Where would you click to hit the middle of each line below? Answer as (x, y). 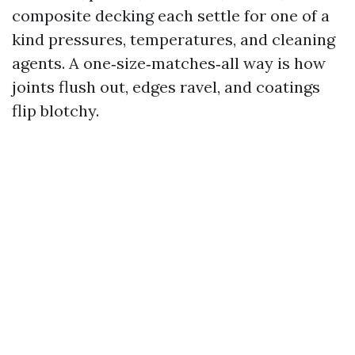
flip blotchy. (55, 111)
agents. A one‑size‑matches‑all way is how (169, 63)
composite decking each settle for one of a (171, 15)
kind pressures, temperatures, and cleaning (174, 39)
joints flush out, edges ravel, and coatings (166, 87)
